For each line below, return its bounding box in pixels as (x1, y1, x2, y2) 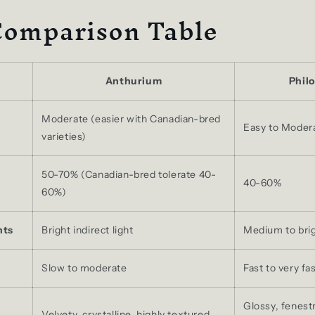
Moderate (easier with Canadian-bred (41, 112, 221, 125)
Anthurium (105, 74, 162, 87)
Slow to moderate (41, 261, 127, 274)
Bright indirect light (41, 223, 134, 236)
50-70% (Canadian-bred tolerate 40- (41, 167, 217, 181)
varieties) (41, 129, 86, 143)
